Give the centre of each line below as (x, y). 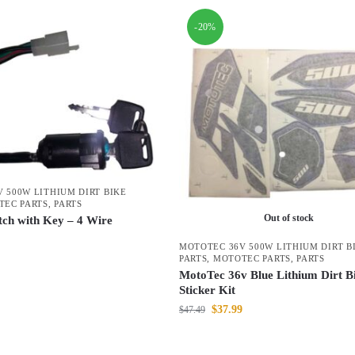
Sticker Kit (207, 290)
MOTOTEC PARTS (252, 259)
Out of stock (288, 218)
